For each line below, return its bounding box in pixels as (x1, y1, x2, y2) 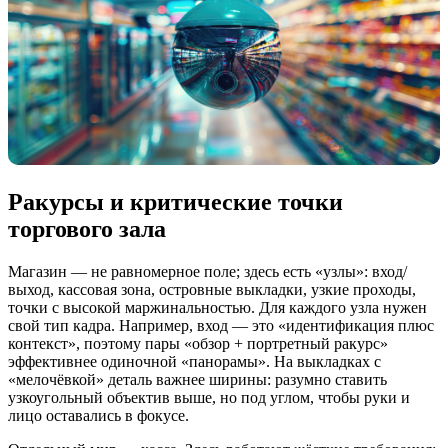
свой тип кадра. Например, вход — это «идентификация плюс (8, 316, 434, 334)
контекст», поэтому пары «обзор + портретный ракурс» (8, 334, 388, 352)
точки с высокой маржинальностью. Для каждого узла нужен (8, 298, 427, 316)
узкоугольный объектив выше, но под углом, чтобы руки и (8, 388, 410, 406)
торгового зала (8, 216, 166, 242)
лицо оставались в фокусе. (8, 406, 189, 424)
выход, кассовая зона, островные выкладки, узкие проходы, (8, 280, 416, 298)
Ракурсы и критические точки (8, 189, 343, 215)
